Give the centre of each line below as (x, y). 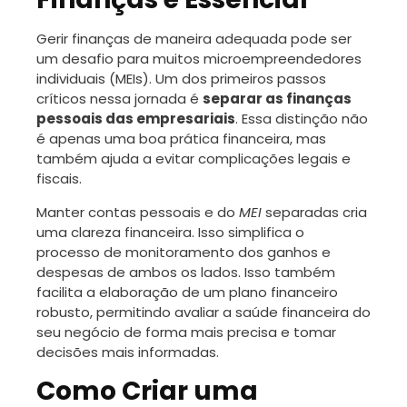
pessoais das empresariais (136, 118)
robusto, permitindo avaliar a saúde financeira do (203, 312)
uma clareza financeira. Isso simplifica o (170, 232)
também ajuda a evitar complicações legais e (194, 158)
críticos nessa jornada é (119, 98)
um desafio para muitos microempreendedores (199, 58)
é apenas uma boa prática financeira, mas (181, 138)
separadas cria (314, 212)
